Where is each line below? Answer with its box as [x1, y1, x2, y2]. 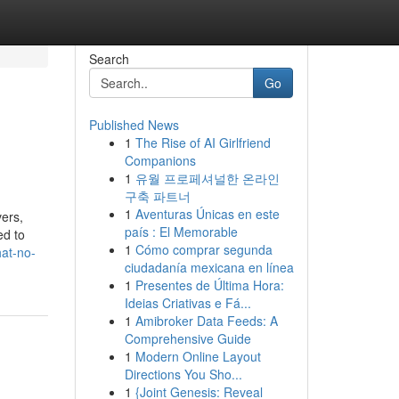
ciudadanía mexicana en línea [124, 258, 294, 276]
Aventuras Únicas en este [134, 205, 280, 223]
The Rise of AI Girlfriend [134, 134, 271, 151]
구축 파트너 [124, 187, 191, 205]
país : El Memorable [124, 223, 238, 240]
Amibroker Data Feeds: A [134, 312, 278, 330]
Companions [124, 151, 196, 169]
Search [88, 50, 129, 68]
